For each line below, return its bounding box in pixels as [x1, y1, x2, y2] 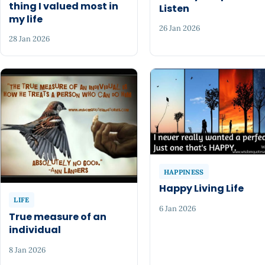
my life [9, 12, 43, 26]
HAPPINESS [163, 167, 204, 176]
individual [9, 223, 62, 237]
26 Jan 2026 [159, 23, 200, 34]
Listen [159, 1, 189, 15]
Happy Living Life [159, 182, 244, 196]
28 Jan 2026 [9, 34, 50, 44]
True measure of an [9, 210, 107, 224]
